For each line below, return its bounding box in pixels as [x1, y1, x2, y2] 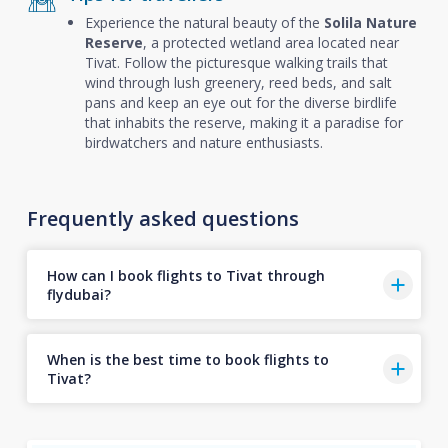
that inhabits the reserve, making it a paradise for [84, 113, 403, 132]
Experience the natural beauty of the [84, 13, 324, 32]
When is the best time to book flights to [46, 349, 329, 369]
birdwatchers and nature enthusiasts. [84, 133, 323, 152]
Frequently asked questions [26, 205, 299, 232]
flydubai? [46, 284, 111, 304]
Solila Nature [323, 13, 417, 32]
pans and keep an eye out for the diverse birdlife [84, 93, 397, 112]
